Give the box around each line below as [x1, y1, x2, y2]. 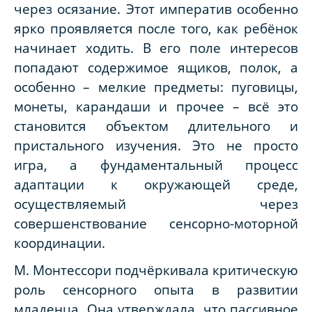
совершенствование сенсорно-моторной [14, 214, 298, 233]
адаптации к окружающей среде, [14, 175, 298, 194]
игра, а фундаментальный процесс [14, 156, 298, 174]
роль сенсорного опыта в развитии [14, 280, 298, 298]
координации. [14, 234, 105, 252]
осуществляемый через [14, 195, 298, 213]
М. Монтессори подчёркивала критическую [14, 260, 298, 279]
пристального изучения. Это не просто [14, 136, 298, 155]
